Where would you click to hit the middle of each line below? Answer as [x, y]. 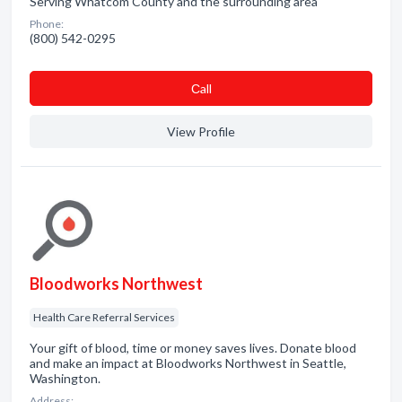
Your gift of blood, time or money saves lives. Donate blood [193, 348]
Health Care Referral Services [104, 317]
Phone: [47, 24]
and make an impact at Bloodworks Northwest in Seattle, [188, 363]
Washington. [65, 378]
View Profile [201, 131]
